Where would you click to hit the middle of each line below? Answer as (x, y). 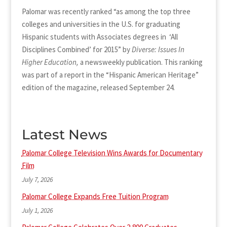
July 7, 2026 (37, 180)
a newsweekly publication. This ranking (141, 62)
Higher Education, (51, 62)
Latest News (64, 135)
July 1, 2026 (37, 211)
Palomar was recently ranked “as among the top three (106, 11)
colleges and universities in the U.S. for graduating (101, 24)
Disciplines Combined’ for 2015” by (77, 49)
